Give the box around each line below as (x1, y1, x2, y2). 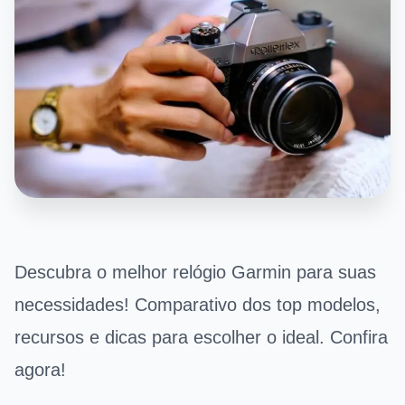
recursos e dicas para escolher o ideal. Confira (14, 327, 388, 348)
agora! (14, 360, 66, 381)
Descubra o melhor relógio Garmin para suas (14, 262, 376, 283)
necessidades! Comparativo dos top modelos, (14, 295, 381, 316)
